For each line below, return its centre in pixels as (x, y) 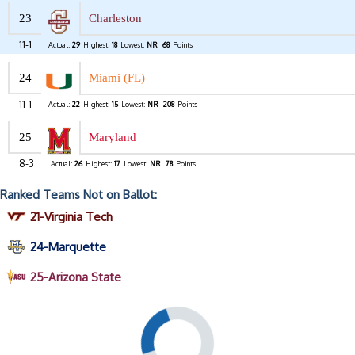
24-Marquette (68, 247)
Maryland (113, 137)
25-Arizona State (76, 277)
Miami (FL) (117, 78)
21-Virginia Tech (71, 217)
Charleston (115, 19)
